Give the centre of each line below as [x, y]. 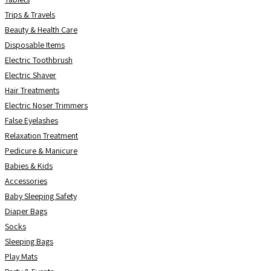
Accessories [26, 181]
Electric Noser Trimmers [46, 105]
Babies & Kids [29, 166]
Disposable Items [35, 45]
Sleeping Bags [29, 241]
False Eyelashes [31, 120]
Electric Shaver [31, 75]
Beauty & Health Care [41, 30]
